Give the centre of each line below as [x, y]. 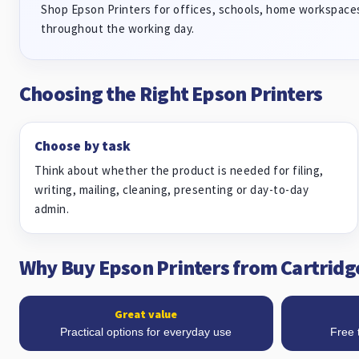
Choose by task [83, 146]
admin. [52, 209]
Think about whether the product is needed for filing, [179, 170]
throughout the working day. [118, 28]
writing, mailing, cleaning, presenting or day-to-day [171, 190]
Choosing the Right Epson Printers [171, 93]
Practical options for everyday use [146, 332]
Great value [146, 314]
